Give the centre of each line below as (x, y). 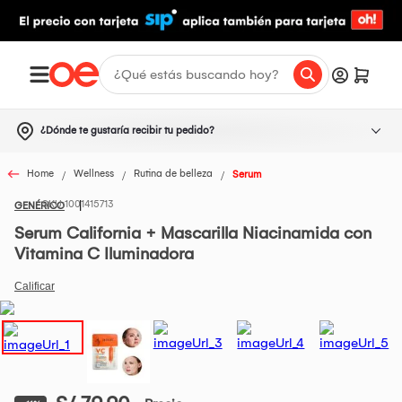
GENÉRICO (39, 205)
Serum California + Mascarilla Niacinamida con (193, 233)
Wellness (94, 174)
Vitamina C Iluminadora (104, 253)
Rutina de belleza (173, 174)
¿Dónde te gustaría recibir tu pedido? (127, 130)
